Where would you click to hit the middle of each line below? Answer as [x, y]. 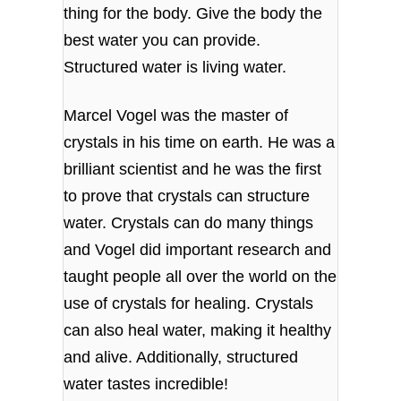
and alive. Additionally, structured [181, 357]
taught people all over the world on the [200, 276]
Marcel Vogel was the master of [176, 115]
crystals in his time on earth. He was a [200, 142]
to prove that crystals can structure [187, 196]
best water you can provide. [162, 41]
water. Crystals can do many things [189, 222]
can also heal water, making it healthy [198, 330]
